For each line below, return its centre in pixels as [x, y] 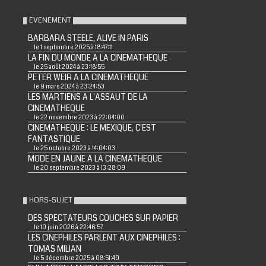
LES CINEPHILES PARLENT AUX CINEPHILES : [104, 238]
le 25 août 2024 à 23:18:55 [69, 67]
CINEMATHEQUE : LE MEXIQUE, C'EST [92, 128]
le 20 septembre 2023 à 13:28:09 [79, 168]
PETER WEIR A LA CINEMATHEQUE [88, 78]
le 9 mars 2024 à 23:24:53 [69, 87]
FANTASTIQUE [54, 140]
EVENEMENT [50, 20]
